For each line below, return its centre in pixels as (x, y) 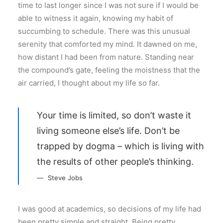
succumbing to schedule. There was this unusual (104, 31)
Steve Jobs (65, 177)
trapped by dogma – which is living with (120, 146)
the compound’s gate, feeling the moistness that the (109, 70)
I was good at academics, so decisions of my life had (110, 209)
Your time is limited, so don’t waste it (114, 115)
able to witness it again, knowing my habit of (96, 18)
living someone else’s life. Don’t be (108, 130)
